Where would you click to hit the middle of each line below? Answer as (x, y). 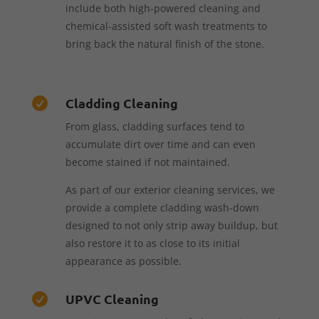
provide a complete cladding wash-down (162, 207)
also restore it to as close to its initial (152, 243)
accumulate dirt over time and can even (160, 144)
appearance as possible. (123, 261)
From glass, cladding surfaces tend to (155, 126)
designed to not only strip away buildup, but (171, 225)
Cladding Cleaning (121, 103)
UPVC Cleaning (112, 298)
